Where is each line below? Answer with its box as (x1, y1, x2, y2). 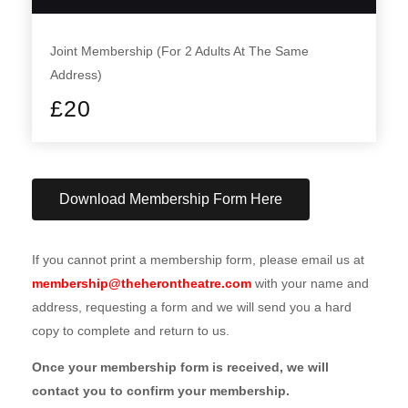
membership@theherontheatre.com (32, 276, 251, 291)
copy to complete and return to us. (32, 323, 229, 339)
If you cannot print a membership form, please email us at (32, 252, 364, 268)
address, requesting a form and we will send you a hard (32, 300, 352, 315)
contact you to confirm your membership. (32, 383, 290, 399)
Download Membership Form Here (59, 191, 282, 208)
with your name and (251, 276, 369, 291)
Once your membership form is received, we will (32, 360, 329, 375)
